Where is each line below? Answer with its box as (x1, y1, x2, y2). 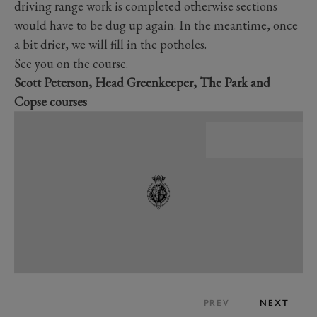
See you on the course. (14, 55, 128, 72)
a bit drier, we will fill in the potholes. (14, 36, 207, 53)
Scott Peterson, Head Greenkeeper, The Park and (14, 74, 270, 91)
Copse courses (14, 93, 87, 110)
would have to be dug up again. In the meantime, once (14, 17, 298, 34)
